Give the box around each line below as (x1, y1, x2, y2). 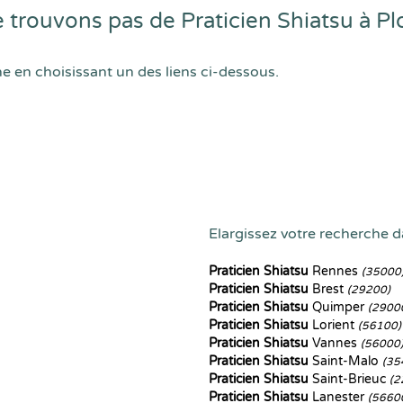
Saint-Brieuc (309, 372, 390, 387)
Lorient (309, 318, 358, 333)
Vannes (309, 336, 361, 351)
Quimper (309, 300, 368, 315)
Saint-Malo (309, 354, 382, 369)
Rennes (309, 264, 362, 279)
